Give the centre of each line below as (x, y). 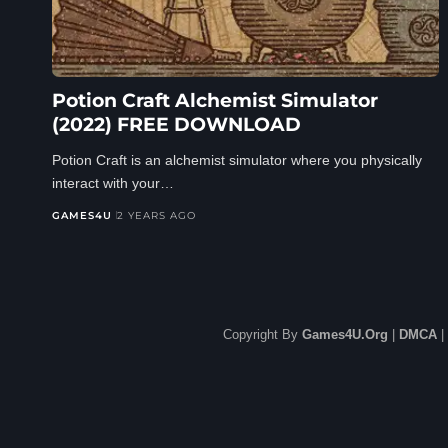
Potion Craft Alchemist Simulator (215, 100)
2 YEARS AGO (156, 215)
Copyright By (262, 334)
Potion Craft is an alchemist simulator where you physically (237, 159)
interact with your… (113, 182)
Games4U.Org (345, 334)
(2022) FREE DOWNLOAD (176, 124)
